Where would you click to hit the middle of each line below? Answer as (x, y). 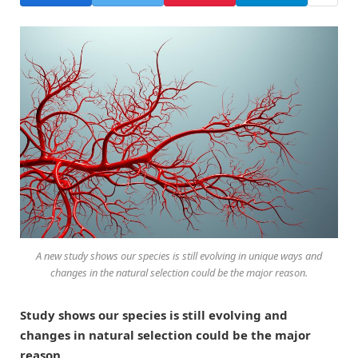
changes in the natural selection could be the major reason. (179, 272)
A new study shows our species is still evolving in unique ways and (179, 255)
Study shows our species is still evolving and (154, 314)
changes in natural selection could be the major (165, 334)
